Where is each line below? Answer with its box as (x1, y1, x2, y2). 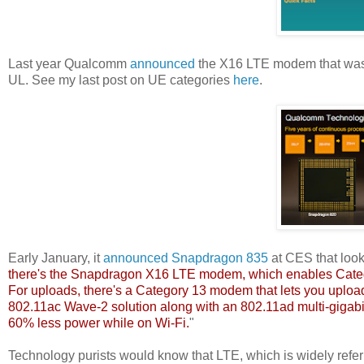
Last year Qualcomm (8, 56, 130, 71)
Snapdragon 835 (171, 250, 268, 265)
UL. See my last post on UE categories (8, 72, 233, 87)
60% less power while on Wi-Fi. (8, 315, 189, 330)
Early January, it (8, 250, 103, 265)
